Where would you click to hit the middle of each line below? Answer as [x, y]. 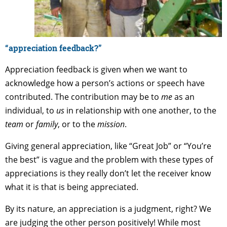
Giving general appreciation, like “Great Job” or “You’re [108, 146]
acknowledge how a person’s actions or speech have [105, 83]
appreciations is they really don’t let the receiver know [108, 173]
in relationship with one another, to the [140, 110]
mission [111, 124]
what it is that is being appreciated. [72, 187]
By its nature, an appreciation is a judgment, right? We [108, 209]
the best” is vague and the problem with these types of [109, 159]
